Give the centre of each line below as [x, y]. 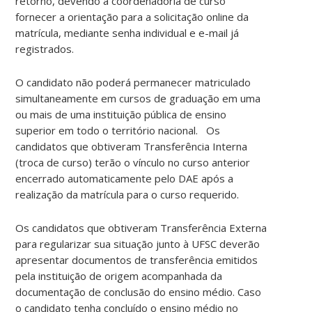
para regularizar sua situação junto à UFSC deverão [138, 243]
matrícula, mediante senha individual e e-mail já [127, 32]
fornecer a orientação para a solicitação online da [132, 16]
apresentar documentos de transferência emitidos [137, 259]
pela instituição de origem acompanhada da [119, 275]
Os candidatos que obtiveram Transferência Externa [141, 227]
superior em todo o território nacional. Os [118, 130]
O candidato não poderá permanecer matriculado [133, 82]
